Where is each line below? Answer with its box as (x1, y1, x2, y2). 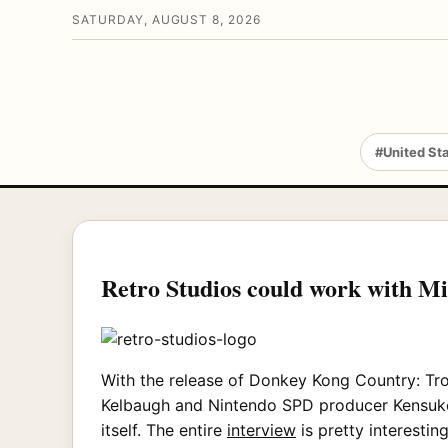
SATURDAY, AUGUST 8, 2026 (72, 12, 262, 27)
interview (227, 419, 296, 440)
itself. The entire (101, 419, 227, 440)
